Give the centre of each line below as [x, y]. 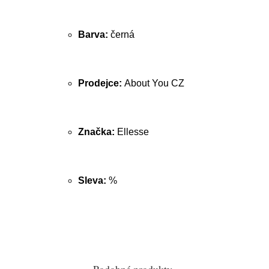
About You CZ [154, 83]
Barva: [94, 35]
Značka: [98, 132]
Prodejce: [101, 83]
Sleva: [93, 180]
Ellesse [133, 132]
